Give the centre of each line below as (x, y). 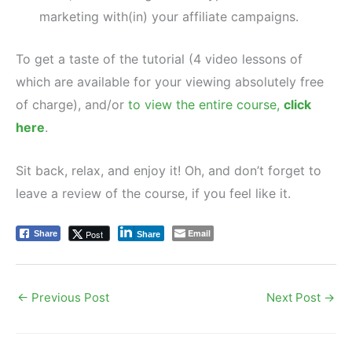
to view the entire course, (206, 105)
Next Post (295, 297)
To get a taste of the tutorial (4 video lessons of (159, 59)
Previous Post (69, 297)
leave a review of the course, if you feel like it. (153, 193)
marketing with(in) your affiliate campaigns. (169, 16)
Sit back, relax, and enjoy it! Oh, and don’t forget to (169, 170)
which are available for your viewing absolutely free (170, 82)
